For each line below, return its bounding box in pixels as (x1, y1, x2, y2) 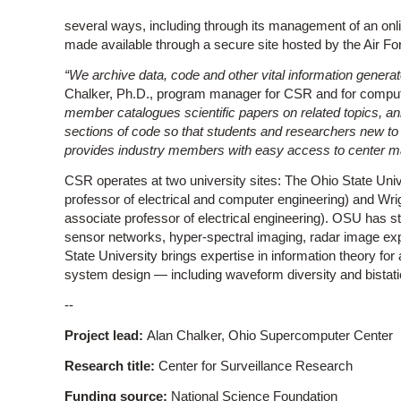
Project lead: (64, 328, 147, 344)
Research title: (64, 358, 158, 374)
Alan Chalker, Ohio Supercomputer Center (147, 328, 393, 344)
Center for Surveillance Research (158, 358, 353, 374)
